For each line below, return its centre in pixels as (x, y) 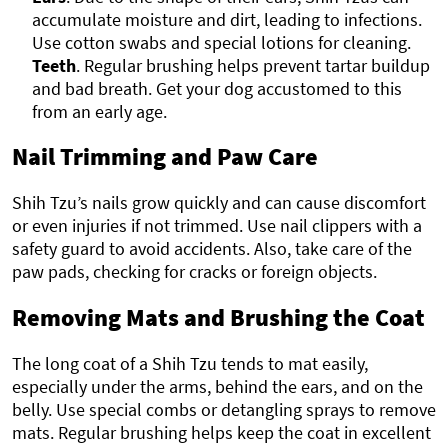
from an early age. (99, 111)
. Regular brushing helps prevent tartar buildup (253, 65)
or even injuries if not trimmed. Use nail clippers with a (217, 226)
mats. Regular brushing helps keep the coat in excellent (221, 433)
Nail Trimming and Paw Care (165, 157)
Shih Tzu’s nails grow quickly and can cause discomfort (219, 203)
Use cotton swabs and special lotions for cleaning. (221, 42)
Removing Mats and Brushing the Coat (218, 318)
